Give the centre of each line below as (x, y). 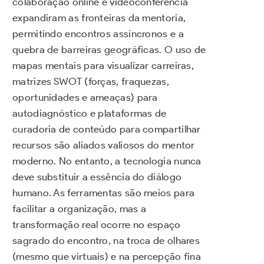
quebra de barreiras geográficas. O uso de (109, 50)
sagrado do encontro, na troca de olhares (106, 241)
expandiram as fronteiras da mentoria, (99, 18)
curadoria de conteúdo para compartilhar (107, 129)
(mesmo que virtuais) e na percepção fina (107, 257)
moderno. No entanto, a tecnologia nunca (107, 161)
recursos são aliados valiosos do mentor (104, 145)
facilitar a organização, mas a (80, 209)
